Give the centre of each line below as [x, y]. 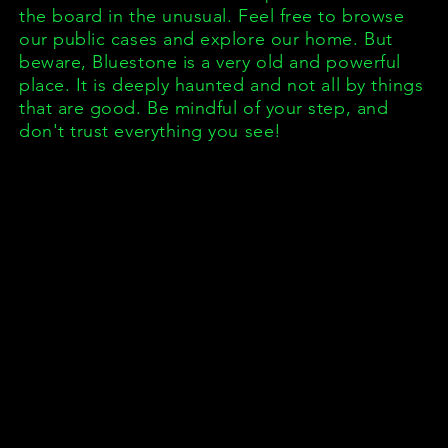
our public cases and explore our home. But [206, 39]
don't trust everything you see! [150, 131]
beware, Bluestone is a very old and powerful [210, 62]
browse [373, 16]
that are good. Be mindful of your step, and [204, 108]
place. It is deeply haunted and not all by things [221, 85]
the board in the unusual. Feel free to [181, 16]
